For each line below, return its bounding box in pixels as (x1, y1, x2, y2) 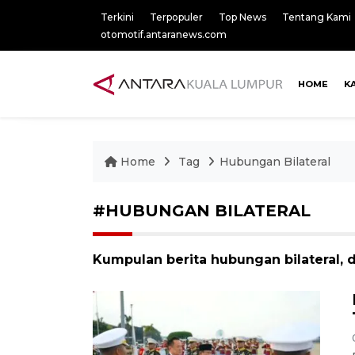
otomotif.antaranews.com (101, 29, 227, 40)
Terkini (101, 11, 134, 23)
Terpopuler (150, 11, 203, 23)
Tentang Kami (282, 11, 351, 23)
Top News (219, 11, 266, 23)
